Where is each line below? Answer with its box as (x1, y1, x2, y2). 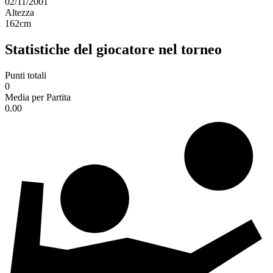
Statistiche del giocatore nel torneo (5, 41, 222, 58)
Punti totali (5, 70, 46, 81)
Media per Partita (5, 92, 71, 103)
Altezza (5, 7, 34, 18)
